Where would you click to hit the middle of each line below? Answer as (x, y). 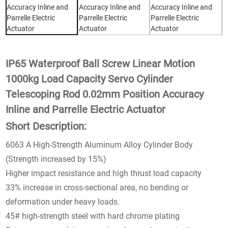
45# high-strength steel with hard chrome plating (93, 216)
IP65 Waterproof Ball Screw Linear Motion (101, 63)
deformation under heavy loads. (63, 202)
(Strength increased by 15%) (56, 159)
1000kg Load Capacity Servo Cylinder (90, 79)
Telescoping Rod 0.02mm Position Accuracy (105, 94)
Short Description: (46, 126)
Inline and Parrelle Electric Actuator (86, 109)
